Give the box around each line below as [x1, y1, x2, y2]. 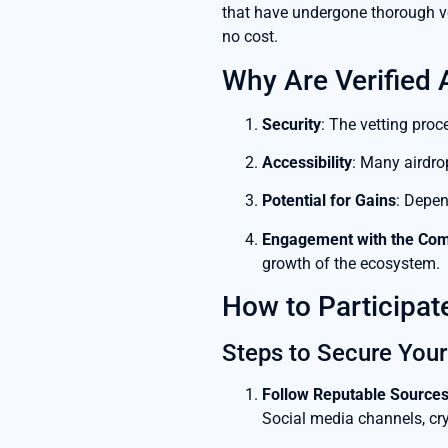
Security [262, 114, 321, 134]
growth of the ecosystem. [262, 253, 440, 273]
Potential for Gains [262, 191, 396, 211]
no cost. [222, 27, 278, 47]
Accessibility [262, 152, 352, 172]
